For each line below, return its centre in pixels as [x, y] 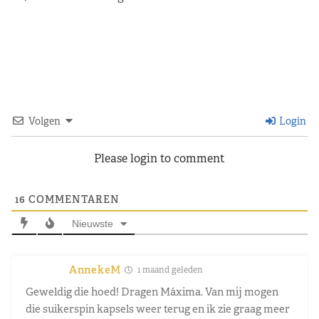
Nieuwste [92, 223]
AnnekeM [95, 269]
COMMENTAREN [73, 199]
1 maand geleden [169, 270]
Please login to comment [159, 158]
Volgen [45, 121]
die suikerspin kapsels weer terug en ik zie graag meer [158, 308]
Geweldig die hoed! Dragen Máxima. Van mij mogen [152, 291]
